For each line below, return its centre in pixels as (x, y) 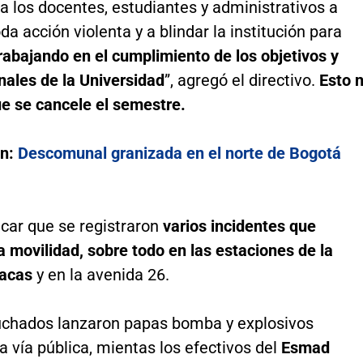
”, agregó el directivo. (241, 81)
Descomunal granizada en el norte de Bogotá (177, 154)
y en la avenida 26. (100, 275)
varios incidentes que (239, 226)
